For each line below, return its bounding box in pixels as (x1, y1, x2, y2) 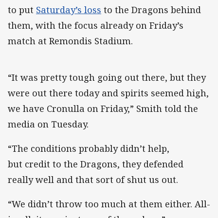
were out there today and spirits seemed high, (8, 87, 209, 99)
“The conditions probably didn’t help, (8, 143, 169, 155)
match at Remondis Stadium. (8, 35, 133, 47)
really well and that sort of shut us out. (8, 174, 178, 186)
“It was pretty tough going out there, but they (8, 71, 206, 83)
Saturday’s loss (36, 3, 101, 16)
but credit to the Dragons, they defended (8, 158, 183, 170)
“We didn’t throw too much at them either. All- (8, 198, 210, 210)
